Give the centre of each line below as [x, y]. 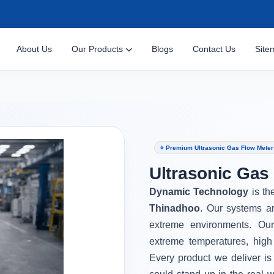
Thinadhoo [175, 208]
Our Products [99, 49]
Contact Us [214, 49]
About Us [35, 49]
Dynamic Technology [201, 191]
